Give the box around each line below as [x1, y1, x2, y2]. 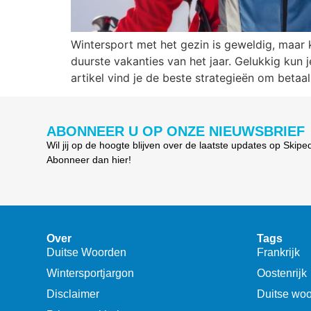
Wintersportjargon [47, 267, 135, 280]
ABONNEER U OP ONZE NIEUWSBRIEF [47, 124, 305, 140]
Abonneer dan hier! [47, 154, 132, 166]
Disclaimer [47, 288, 100, 301]
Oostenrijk [256, 267, 307, 280]
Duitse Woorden [47, 246, 127, 259]
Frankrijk [256, 246, 300, 259]
